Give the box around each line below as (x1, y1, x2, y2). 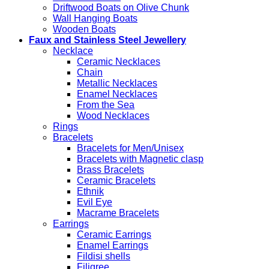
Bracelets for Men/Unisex (77, 143, 184, 154)
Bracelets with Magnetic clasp (77, 154, 204, 165)
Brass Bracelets (77, 165, 144, 175)
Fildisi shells (77, 251, 130, 262)
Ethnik (77, 186, 104, 197)
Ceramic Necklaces (77, 56, 160, 67)
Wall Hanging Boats (53, 13, 138, 24)
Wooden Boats (53, 24, 116, 35)
